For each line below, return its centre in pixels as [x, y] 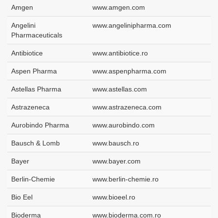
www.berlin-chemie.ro [126, 179]
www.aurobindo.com [124, 125]
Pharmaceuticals [37, 35]
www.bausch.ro [116, 143]
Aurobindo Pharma [40, 125]
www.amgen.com [119, 8]
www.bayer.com [117, 161]
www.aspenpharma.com [129, 71]
